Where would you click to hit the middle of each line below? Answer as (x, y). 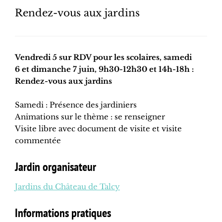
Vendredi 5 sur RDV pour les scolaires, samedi (103, 57)
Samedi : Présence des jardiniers (76, 105)
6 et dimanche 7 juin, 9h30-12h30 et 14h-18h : (104, 69)
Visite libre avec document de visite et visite (98, 129)
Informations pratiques (63, 213)
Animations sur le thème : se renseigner (90, 117)
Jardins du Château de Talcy (67, 187)
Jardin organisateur (55, 167)
